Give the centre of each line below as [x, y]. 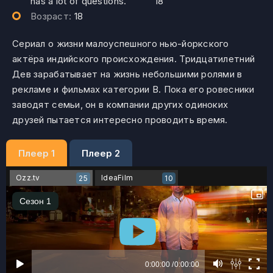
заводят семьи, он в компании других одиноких [120, 105]
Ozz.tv [28, 178]
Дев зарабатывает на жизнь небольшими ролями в [127, 74]
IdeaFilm [117, 178]
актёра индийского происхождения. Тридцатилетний [134, 59]
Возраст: [52, 16]
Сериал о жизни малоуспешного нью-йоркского [121, 44]
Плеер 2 [101, 153]
